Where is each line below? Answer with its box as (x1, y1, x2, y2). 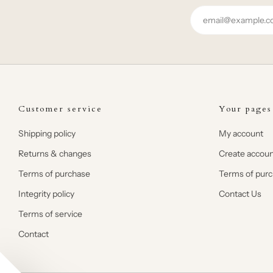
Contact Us (218, 188, 261, 199)
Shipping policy (18, 127, 76, 139)
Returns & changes (18, 147, 91, 159)
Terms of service (18, 208, 82, 219)
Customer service (18, 102, 102, 115)
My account (218, 127, 263, 139)
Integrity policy (18, 188, 74, 199)
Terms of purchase (18, 168, 90, 179)
